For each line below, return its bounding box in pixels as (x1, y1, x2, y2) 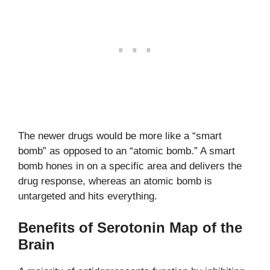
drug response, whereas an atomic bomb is (18, 175, 212, 187)
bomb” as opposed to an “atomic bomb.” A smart (18, 145, 235, 157)
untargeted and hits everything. (18, 190, 157, 202)
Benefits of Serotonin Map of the (18, 219, 242, 236)
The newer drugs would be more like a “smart (18, 130, 222, 142)
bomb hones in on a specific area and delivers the (18, 160, 242, 172)
